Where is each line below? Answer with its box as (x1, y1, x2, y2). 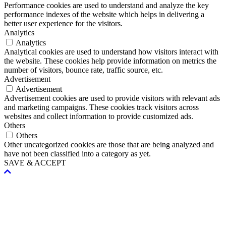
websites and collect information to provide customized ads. (4, 111, 193, 121)
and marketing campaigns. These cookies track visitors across (4, 102, 199, 111)
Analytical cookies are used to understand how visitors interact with (4, 47, 218, 56)
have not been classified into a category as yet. (4, 149, 151, 158)
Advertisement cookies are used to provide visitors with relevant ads (4, 93, 220, 102)
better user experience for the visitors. (4, 19, 123, 28)
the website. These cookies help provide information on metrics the (4, 56, 216, 65)
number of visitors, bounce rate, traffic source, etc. (4, 65, 163, 74)
